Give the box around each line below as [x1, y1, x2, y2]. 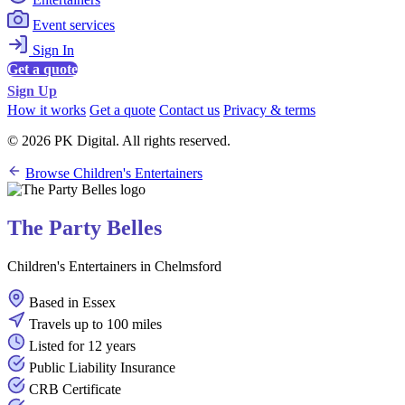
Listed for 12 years [29, 338, 136, 354]
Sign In [29, 42, 74, 59]
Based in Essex [29, 295, 116, 311]
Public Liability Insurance [29, 360, 175, 376]
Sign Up [7, 83, 57, 99]
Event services [33, 17, 115, 33]
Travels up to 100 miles [29, 316, 162, 333]
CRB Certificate [29, 381, 121, 398]
